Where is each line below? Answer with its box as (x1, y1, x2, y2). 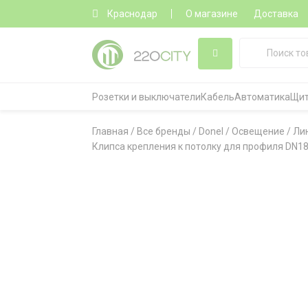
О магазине (186, 8, 239, 19)
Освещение (232, 126, 285, 137)
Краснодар (107, 8, 158, 19)
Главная (92, 126, 129, 137)
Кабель (201, 91, 235, 102)
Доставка (254, 8, 299, 19)
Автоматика (234, 91, 291, 102)
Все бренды (137, 126, 191, 137)
